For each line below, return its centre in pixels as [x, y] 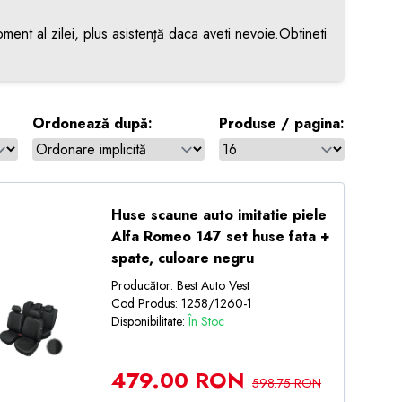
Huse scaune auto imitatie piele [218, 215]
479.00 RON [178, 380]
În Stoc [206, 321]
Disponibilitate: [149, 321]
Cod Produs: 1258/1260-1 [181, 303]
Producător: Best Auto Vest [180, 285]
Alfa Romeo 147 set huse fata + [220, 236]
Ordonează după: [92, 123]
